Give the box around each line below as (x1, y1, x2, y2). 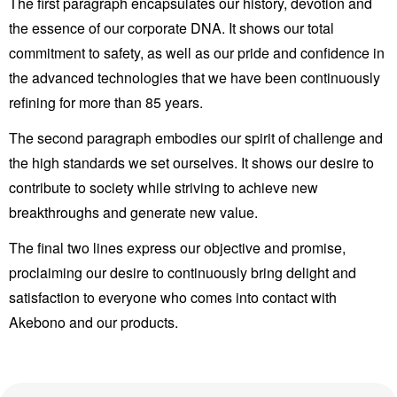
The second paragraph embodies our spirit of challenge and (9, 128, 383, 148)
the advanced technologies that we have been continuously (9, 67, 380, 88)
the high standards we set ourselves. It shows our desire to (9, 152, 374, 173)
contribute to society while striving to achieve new (9, 177, 318, 198)
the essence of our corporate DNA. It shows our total (9, 18, 334, 38)
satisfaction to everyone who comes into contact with (9, 287, 337, 307)
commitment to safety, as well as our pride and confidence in (9, 43, 385, 63)
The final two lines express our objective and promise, (9, 237, 346, 258)
